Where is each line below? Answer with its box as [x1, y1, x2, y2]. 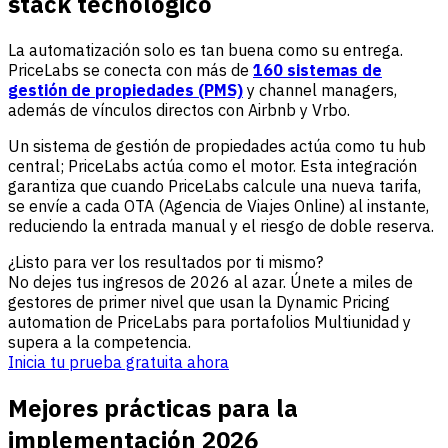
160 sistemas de [253, 59, 382, 80]
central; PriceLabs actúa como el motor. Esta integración [8, 155, 417, 176]
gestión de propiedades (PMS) [8, 79, 243, 100]
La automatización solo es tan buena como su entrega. [8, 39, 403, 60]
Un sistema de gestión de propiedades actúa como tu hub [8, 135, 426, 156]
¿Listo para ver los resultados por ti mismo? [8, 251, 323, 272]
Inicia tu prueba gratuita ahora [8, 351, 229, 372]
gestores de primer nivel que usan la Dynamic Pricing [8, 291, 390, 312]
